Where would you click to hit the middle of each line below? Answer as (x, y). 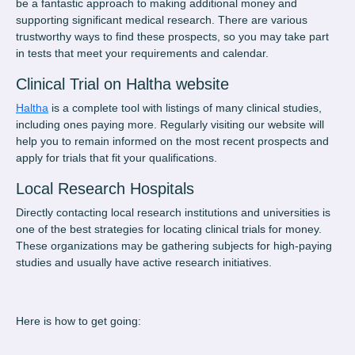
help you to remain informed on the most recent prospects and (172, 141)
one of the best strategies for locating (111, 229)
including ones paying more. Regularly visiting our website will (170, 125)
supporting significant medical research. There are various (162, 20)
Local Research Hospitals (105, 189)
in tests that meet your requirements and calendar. (142, 53)
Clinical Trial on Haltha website (122, 84)
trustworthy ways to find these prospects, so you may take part (172, 37)
